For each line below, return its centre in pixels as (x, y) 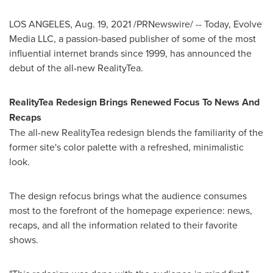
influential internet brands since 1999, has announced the (130, 53)
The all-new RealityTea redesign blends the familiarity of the (136, 132)
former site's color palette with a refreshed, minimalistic (126, 147)
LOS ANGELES (40, 24)
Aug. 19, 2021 (103, 24)
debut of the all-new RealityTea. (76, 68)
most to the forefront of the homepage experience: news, (131, 210)
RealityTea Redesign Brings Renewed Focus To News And (134, 102)
